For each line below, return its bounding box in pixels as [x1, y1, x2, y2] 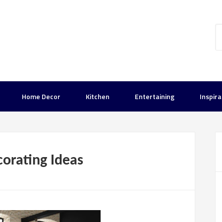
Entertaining [135, 91, 174, 102]
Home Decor [22, 91, 60, 102]
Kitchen [86, 91, 110, 102]
